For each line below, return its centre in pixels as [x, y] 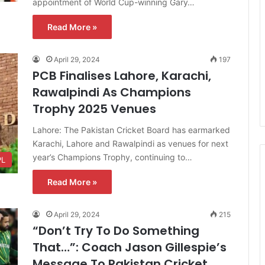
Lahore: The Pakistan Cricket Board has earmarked [131, 130]
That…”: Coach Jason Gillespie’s [130, 247]
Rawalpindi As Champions [112, 92]
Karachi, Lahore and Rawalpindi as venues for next [130, 143]
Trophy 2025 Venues [94, 109]
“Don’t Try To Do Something [116, 230]
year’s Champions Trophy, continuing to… [112, 157]
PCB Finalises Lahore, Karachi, [122, 75]
